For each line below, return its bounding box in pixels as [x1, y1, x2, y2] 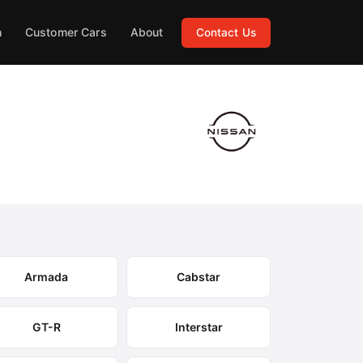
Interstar [174, 320, 223, 334]
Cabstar [177, 270, 221, 284]
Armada [24, 270, 69, 284]
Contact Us [195, 25, 256, 39]
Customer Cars [24, 25, 107, 39]
